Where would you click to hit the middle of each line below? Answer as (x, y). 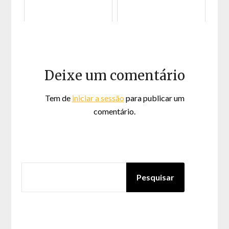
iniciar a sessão (98, 98)
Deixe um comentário (114, 75)
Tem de (58, 98)
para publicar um (154, 98)
